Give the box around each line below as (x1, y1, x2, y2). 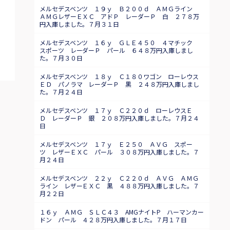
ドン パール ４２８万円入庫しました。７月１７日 (39, 215, 187, 224)
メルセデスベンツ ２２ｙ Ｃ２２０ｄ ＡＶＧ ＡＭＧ (39, 174, 199, 182)
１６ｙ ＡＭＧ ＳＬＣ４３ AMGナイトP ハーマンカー (39, 207, 204, 216)
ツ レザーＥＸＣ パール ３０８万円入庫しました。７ (39, 147, 200, 156)
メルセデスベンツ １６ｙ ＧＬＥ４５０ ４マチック (39, 38, 199, 47)
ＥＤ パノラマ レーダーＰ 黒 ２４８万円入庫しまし (39, 80, 200, 88)
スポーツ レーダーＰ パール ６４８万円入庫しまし (39, 46, 194, 54)
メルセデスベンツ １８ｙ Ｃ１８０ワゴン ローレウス (39, 72, 199, 81)
